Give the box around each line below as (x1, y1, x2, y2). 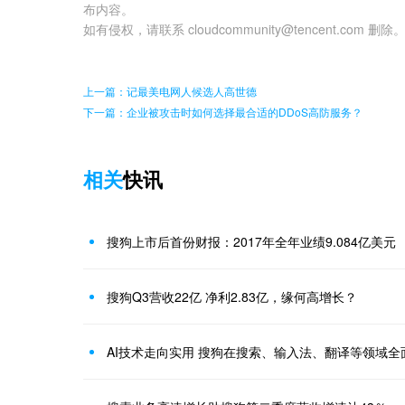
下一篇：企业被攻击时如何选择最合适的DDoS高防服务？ (83, 104, 363, 120)
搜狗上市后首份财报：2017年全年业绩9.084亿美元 (107, 232, 396, 251)
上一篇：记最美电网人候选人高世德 (83, 83, 257, 99)
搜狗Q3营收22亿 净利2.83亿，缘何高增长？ (107, 287, 357, 306)
